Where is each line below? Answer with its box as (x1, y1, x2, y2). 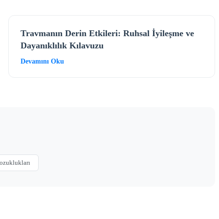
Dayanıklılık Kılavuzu (21, 40, 104, 50)
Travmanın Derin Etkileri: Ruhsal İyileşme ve (21, 28, 195, 38)
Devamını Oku (21, 57, 65, 65)
